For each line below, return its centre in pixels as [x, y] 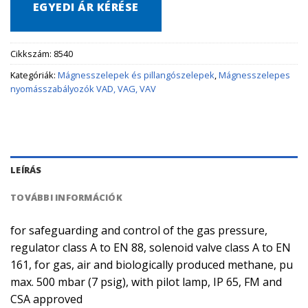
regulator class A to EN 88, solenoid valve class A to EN [151, 248]
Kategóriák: [34, 75]
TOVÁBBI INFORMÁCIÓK [66, 198]
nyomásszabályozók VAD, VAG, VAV [83, 89]
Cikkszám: [32, 54]
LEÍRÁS [26, 170]
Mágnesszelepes [254, 75]
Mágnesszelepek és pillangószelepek [136, 75]
